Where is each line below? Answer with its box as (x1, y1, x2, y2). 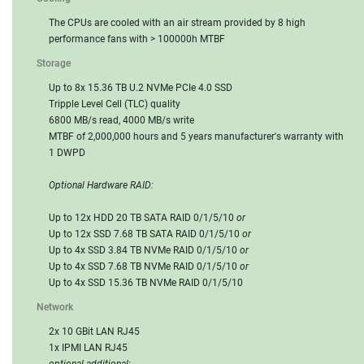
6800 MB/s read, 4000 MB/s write (49, 114, 194, 126)
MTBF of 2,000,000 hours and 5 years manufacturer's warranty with (49, 130, 344, 142)
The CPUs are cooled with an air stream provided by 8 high (49, 16, 305, 28)
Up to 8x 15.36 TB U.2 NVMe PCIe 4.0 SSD (49, 81, 232, 93)
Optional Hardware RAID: (49, 179, 154, 191)
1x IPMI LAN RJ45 (49, 341, 128, 353)
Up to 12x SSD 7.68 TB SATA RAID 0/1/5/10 (49, 227, 242, 240)
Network (37, 301, 73, 313)
